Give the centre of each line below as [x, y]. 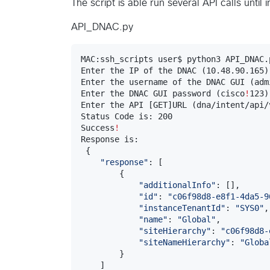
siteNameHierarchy [184, 242]
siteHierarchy [175, 231]
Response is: [110, 139]
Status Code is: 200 [127, 116]
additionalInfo [177, 185]
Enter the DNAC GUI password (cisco [163, 93]
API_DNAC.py [102, 27]
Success [98, 127]
